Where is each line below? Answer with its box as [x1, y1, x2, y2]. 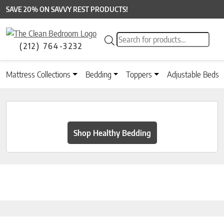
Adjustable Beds [167, 69, 219, 80]
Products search [116, 32, 167, 43]
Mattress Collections [6, 69, 70, 80]
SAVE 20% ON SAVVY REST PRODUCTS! [6, 5, 128, 13]
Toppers [126, 69, 152, 80]
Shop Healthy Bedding [73, 127, 151, 138]
